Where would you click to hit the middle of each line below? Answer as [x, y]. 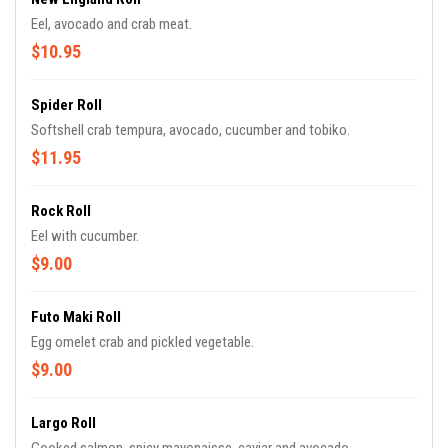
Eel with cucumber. [85, 236]
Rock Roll [61, 211]
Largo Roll [63, 423]
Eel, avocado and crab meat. [111, 24]
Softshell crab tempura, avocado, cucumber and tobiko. [190, 130]
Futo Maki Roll [76, 317]
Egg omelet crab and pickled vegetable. [142, 342]
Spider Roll [66, 105]
